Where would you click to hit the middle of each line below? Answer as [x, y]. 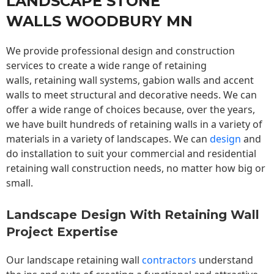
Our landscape [41, 260]
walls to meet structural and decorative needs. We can [131, 95]
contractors [168, 260]
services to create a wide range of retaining [106, 66]
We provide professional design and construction [120, 51]
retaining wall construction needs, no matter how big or [136, 168]
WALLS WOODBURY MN [99, 21]
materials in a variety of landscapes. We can [108, 139]
